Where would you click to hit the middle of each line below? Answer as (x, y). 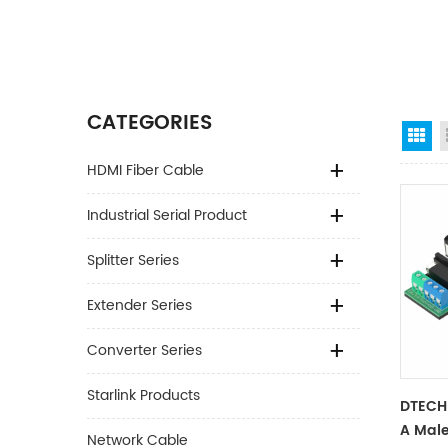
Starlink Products (143, 395)
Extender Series (139, 305)
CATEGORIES (149, 123)
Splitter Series (133, 260)
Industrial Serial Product (167, 215)
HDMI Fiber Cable (145, 170)
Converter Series (144, 350)
